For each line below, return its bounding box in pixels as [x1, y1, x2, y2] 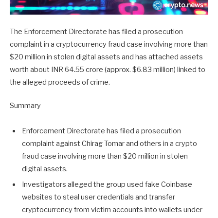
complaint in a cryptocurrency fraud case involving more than [10, 39, 208, 49]
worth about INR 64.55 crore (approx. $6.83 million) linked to [10, 65, 205, 74]
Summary [10, 101, 41, 110]
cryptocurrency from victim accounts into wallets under [22, 205, 202, 215]
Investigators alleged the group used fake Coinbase [22, 180, 192, 189]
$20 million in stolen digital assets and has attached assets [10, 52, 203, 61]
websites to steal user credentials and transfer [22, 193, 175, 202]
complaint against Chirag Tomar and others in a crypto [22, 139, 197, 148]
